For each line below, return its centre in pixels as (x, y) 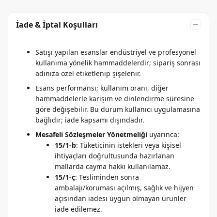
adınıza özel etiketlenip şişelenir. (88, 74)
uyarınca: (163, 135)
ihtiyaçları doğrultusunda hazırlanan (115, 156)
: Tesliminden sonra (107, 177)
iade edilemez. (78, 209)
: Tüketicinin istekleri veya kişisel (129, 145)
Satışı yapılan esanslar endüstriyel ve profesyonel (116, 52)
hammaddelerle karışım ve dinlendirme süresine (115, 99)
